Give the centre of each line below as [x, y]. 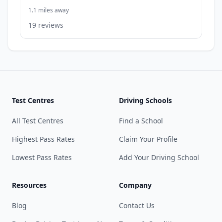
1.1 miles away [49, 10]
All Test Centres [38, 121]
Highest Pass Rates [43, 139]
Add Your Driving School [159, 157]
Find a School [141, 121]
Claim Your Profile [148, 139]
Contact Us [137, 205]
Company [135, 185]
